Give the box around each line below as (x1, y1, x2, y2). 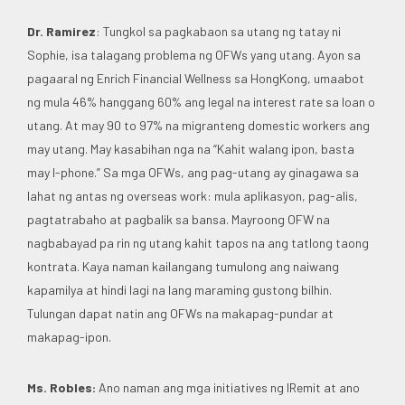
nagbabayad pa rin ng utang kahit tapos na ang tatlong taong (27, 234, 369, 250)
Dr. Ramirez (27, 23, 96, 39)
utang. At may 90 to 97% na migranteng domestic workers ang (27, 117, 370, 133)
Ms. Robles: (27, 379, 96, 395)
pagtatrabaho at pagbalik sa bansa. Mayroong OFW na (27, 211, 330, 227)
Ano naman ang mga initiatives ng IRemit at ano (96, 379, 360, 395)
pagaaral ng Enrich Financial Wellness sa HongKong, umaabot (27, 70, 364, 86)
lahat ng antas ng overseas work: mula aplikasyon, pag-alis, (27, 187, 358, 203)
